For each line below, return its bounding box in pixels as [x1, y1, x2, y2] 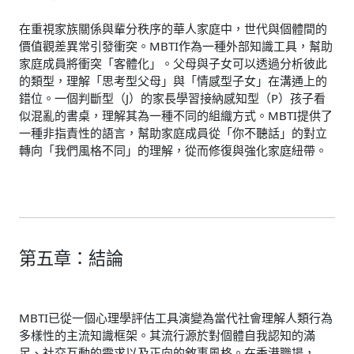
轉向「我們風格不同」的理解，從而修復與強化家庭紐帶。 [19, 142, 327, 159]
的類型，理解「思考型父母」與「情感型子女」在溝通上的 [19, 73, 327, 89]
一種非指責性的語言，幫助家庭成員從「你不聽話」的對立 [19, 125, 327, 141]
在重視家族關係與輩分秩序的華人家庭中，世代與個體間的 [19, 21, 327, 37]
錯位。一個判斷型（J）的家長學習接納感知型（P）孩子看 [19, 90, 326, 107]
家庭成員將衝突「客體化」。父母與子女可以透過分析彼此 [19, 55, 327, 72]
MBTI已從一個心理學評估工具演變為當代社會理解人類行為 [19, 309, 333, 326]
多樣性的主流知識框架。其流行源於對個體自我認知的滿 [19, 326, 315, 343]
